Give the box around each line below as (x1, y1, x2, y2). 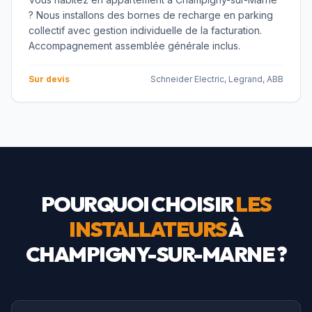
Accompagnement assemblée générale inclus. (29, 40, 240, 52)
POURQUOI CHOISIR (40, 191, 235, 217)
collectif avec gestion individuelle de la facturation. (29, 24, 262, 36)
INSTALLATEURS (69, 216, 227, 242)
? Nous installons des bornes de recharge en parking (29, 9, 273, 21)
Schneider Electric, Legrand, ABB (150, 74, 283, 84)
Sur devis (29, 74, 70, 84)
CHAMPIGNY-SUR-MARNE (25, 241, 275, 267)
